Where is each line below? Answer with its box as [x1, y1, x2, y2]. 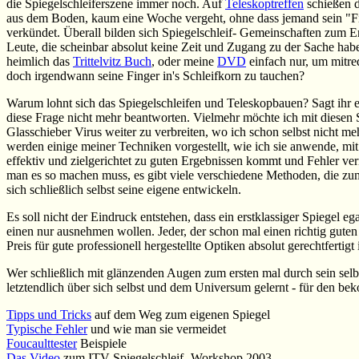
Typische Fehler [6, 322, 87, 336]
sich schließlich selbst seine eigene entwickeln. [6, 183, 241, 196]
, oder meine [151, 54, 217, 68]
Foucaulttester [6, 337, 77, 350]
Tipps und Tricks [6, 308, 91, 321]
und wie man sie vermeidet [87, 322, 226, 336]
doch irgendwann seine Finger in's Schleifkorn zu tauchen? [6, 69, 305, 83]
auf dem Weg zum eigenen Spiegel [91, 308, 270, 321]
